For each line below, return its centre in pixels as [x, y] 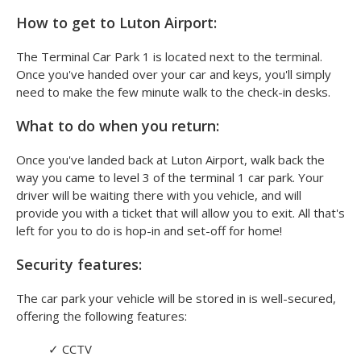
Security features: [79, 265]
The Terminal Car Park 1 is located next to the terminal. [169, 57]
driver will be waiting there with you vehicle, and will [159, 195]
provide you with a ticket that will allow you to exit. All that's [180, 213]
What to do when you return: [118, 126]
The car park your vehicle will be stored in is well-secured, [176, 299]
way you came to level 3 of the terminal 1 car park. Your [170, 178]
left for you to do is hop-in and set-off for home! [149, 231]
